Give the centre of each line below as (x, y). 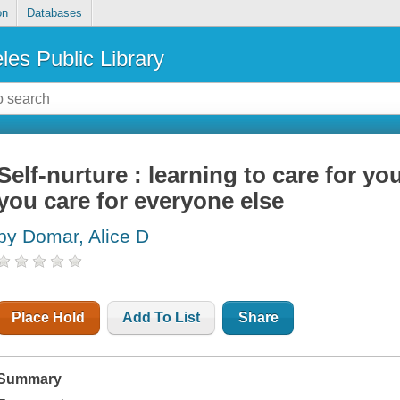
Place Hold (49, 318)
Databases (54, 13)
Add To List (162, 318)
